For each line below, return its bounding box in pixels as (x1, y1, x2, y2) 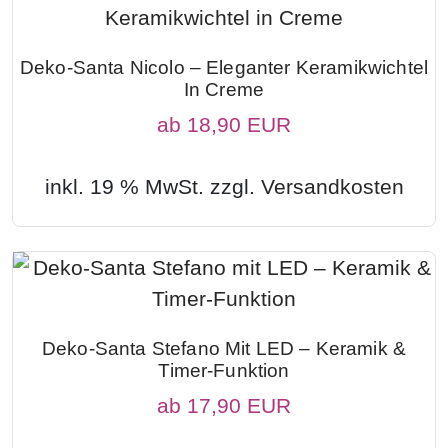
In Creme (183, 78, 265, 100)
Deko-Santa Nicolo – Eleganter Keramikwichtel (19, 56, 429, 78)
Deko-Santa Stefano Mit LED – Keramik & (41, 337, 407, 359)
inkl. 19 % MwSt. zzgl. (44, 174, 261, 198)
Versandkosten (260, 174, 404, 198)
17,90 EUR (187, 393, 291, 417)
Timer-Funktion (158, 359, 290, 381)
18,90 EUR (187, 112, 291, 136)
